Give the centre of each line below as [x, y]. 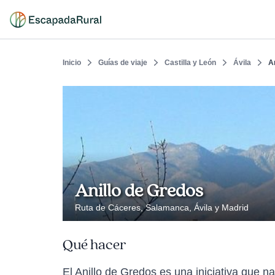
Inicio [72, 63]
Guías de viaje [123, 63]
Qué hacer [94, 245]
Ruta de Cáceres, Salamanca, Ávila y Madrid [162, 207]
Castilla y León [190, 63]
